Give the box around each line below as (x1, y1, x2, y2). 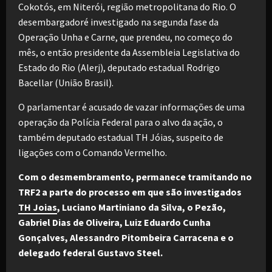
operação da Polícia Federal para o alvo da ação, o (18, 116, 223, 128)
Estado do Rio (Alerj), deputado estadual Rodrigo (18, 61, 220, 73)
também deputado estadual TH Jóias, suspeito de (18, 131, 223, 143)
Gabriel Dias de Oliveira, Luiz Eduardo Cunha (18, 216, 211, 228)
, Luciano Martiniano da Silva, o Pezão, (57, 201, 226, 213)
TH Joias (18, 201, 57, 213)
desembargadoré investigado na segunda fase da (18, 16, 219, 28)
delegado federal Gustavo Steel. (18, 246, 163, 259)
